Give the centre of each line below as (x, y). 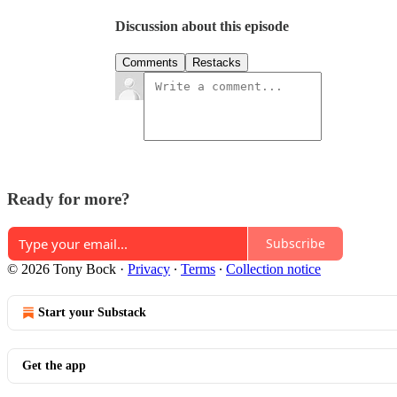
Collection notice (273, 269)
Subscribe (296, 244)
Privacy (149, 269)
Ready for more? (69, 199)
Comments (150, 63)
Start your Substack (92, 312)
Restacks (217, 63)
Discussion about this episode (202, 27)
